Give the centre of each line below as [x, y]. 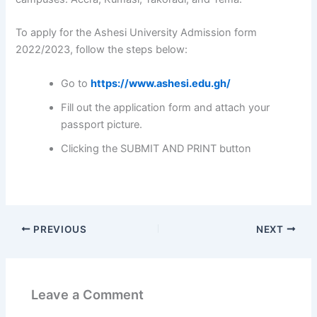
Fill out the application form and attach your [166, 107]
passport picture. [102, 124]
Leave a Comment [88, 295]
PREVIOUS [59, 229]
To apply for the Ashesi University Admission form [137, 33]
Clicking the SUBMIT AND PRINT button [156, 148]
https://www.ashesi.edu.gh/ [161, 83]
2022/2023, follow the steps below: [102, 50]
